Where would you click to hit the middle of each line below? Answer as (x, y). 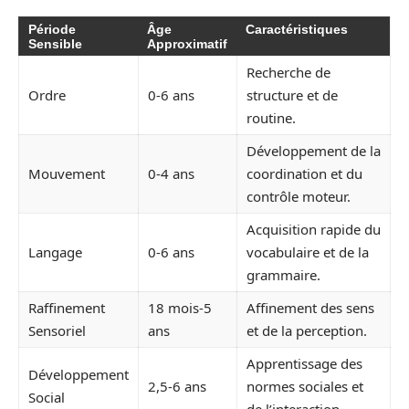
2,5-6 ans (177, 387)
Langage (55, 252)
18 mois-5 (180, 308)
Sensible (55, 44)
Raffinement (67, 308)
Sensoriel (57, 331)
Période (52, 30)
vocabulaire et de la (308, 252)
